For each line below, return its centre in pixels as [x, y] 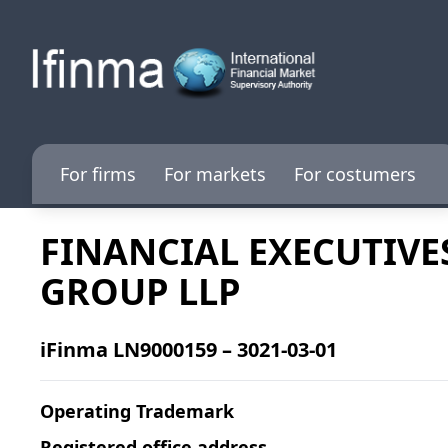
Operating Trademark [137, 411]
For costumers [355, 174]
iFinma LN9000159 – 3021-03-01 [188, 349]
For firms [98, 174]
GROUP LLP [140, 291]
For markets [215, 174]
